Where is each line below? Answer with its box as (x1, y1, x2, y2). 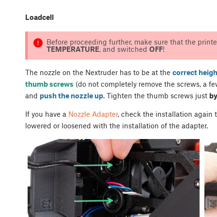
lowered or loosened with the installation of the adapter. (25, 121, 210, 130)
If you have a (25, 109, 68, 119)
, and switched (99, 45, 149, 54)
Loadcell (25, 12, 54, 21)
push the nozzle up (40, 91, 103, 100)
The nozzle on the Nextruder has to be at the (25, 68, 172, 77)
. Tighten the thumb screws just (103, 91, 209, 100)
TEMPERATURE (46, 45, 99, 54)
